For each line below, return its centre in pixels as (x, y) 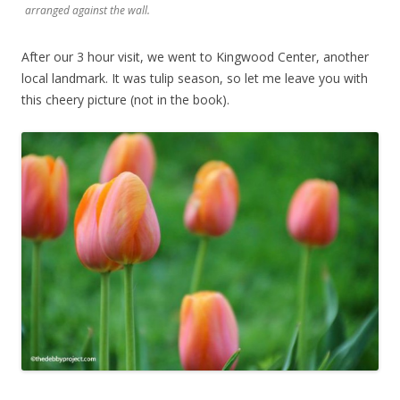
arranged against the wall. (87, 11)
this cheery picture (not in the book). (125, 100)
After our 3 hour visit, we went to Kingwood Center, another (195, 57)
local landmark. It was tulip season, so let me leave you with (195, 79)
